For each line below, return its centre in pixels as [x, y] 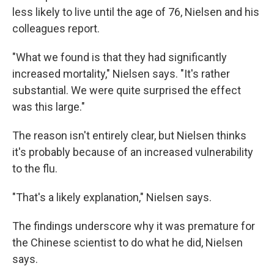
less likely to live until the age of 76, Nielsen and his [136, 12]
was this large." [49, 107]
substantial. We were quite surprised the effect [127, 90]
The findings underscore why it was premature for [134, 226]
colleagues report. [56, 28]
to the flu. [35, 168]
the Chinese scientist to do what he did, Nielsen [128, 243]
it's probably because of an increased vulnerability [133, 152]
